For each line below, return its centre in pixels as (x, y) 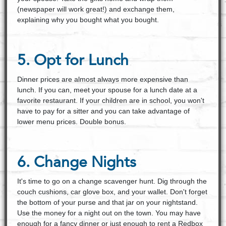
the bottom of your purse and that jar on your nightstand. (107, 202)
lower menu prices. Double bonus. (72, 122)
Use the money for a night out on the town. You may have (109, 213)
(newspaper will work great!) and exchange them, (96, 9)
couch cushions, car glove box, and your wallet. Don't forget (112, 192)
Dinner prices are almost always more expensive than (102, 79)
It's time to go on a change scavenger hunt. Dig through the (112, 181)
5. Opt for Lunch (73, 61)
